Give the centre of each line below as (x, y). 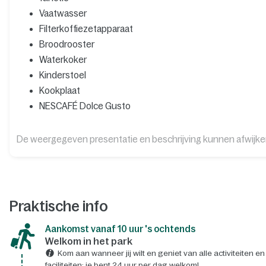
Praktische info (58, 206)
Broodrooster (66, 44)
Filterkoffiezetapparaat (86, 28)
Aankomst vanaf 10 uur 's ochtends (120, 229)
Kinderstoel (62, 75)
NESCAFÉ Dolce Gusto (85, 106)
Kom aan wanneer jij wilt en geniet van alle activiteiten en (161, 253)
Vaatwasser (63, 13)
